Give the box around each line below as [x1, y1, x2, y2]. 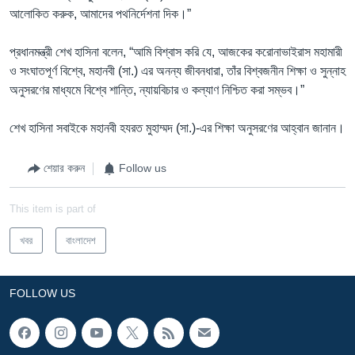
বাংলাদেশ [66, 234, 96, 246]
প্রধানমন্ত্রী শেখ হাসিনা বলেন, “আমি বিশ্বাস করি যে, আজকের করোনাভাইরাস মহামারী [10, 44, 342, 59]
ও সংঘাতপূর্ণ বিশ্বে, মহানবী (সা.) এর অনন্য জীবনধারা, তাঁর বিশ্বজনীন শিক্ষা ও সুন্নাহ [10, 63, 345, 78]
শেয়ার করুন [44, 162, 85, 174]
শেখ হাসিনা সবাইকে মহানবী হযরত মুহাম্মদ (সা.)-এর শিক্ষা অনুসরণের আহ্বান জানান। [10, 120, 345, 135]
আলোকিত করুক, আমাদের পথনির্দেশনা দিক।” [10, 6, 191, 21]
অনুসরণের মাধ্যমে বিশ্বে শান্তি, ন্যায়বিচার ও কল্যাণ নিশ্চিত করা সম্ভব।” [10, 82, 304, 97]
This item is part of [10, 202, 96, 215]
